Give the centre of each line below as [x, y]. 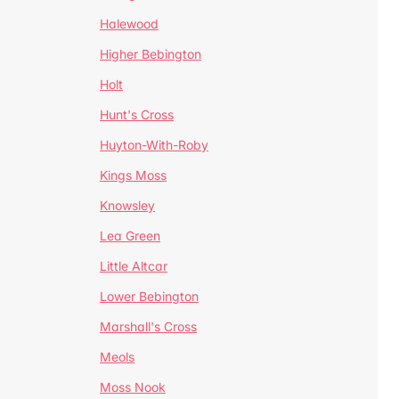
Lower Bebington [149, 296]
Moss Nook [133, 387]
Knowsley [127, 205]
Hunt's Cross [137, 114]
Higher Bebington [151, 54]
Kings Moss [133, 175]
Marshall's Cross [148, 326]
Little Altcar [134, 266]
